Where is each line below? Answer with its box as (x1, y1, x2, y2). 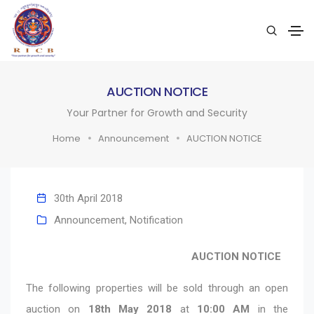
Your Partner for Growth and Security (67, 105, 247, 120)
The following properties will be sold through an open (26, 281, 288, 294)
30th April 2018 (54, 191, 123, 205)
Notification (130, 213, 183, 226)
